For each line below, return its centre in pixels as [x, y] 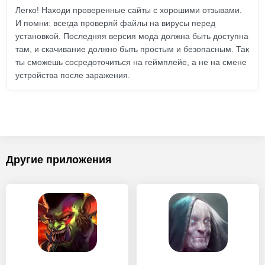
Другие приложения [59, 160]
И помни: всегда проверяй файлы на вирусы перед [115, 23]
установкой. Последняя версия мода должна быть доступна [132, 36]
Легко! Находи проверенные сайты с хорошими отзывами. [129, 10]
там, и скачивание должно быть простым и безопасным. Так [132, 49]
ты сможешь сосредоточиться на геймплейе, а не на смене [131, 62]
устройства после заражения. [73, 75]
